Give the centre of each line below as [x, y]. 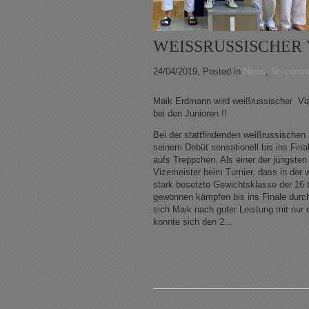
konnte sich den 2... [193, 222]
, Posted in [220, 72]
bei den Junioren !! [190, 114]
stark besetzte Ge [189, 185]
